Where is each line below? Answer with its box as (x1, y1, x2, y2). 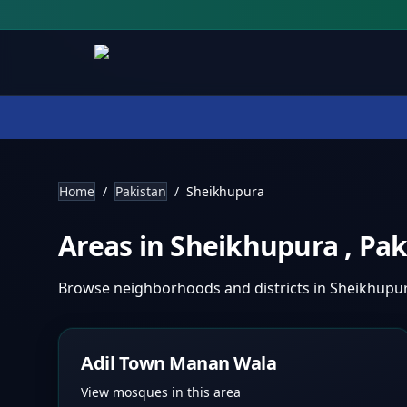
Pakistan (115, 183, 166, 200)
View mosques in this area (81, 383, 241, 401)
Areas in (58, 227, 171, 264)
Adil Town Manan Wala (81, 351, 276, 375)
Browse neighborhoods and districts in (58, 278, 330, 298)
